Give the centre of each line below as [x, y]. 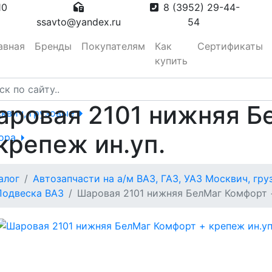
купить [171, 61]
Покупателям [113, 46]
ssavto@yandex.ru [78, 22]
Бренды [53, 46]
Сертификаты [230, 46]
